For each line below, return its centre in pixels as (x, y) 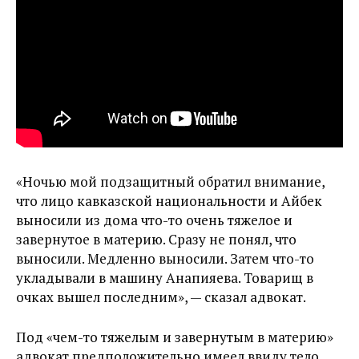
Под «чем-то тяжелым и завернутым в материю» (175, 337)
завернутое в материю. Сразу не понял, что (156, 239)
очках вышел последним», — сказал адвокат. (161, 297)
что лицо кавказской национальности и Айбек (169, 201)
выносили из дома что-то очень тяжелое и (154, 220)
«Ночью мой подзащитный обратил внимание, (170, 182)
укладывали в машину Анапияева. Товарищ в (165, 278)
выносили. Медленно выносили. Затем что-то (165, 258)
